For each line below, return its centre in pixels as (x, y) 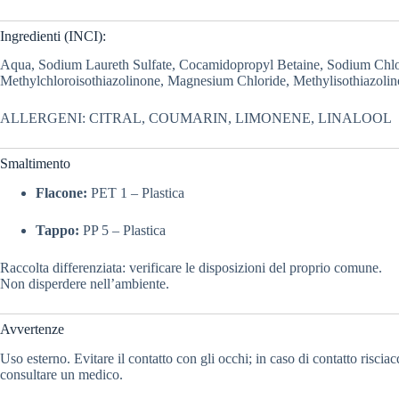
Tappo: (57, 231)
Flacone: (61, 193)
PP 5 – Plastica (122, 231)
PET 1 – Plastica (136, 193)
